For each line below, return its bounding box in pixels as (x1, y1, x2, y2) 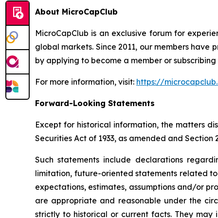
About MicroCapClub (35, 6, 118, 17)
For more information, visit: (35, 76, 136, 87)
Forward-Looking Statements (35, 98, 155, 108)
